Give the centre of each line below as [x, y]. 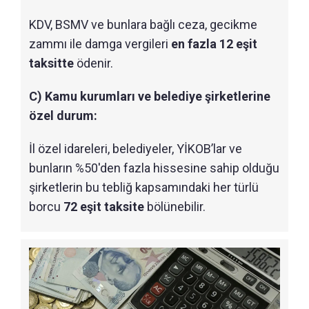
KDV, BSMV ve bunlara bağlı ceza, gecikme [143, 24]
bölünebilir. [175, 207]
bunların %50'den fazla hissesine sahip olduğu [154, 168]
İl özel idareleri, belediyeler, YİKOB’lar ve [136, 149]
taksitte [51, 63]
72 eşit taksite [104, 207]
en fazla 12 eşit [214, 44]
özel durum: [63, 116]
